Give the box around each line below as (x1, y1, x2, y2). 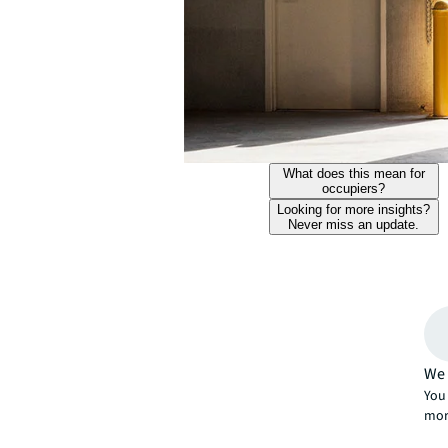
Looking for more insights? (277, 201, 431, 217)
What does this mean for (282, 165, 425, 181)
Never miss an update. (288, 216, 420, 232)
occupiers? (322, 180, 386, 196)
